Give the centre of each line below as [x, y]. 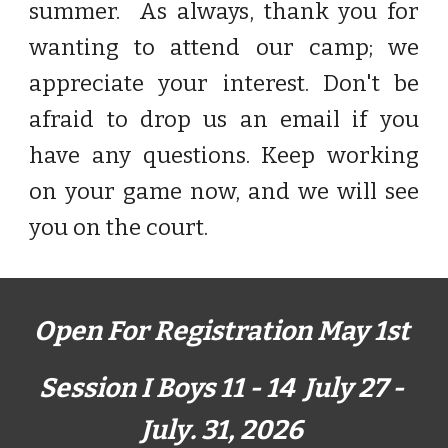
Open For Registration [172, 331]
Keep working [340, 155]
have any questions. [145, 155]
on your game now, [138, 191]
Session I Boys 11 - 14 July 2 [206, 388]
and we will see [333, 191]
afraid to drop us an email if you [224, 119]
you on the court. [126, 227]
